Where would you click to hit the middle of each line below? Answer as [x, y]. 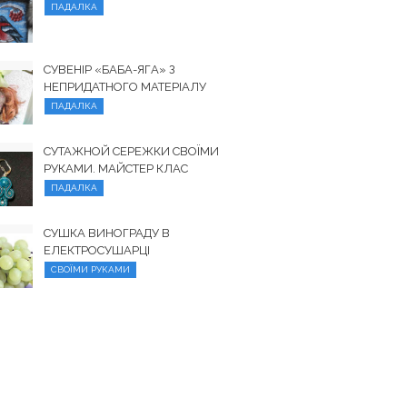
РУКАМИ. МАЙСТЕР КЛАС [116, 169]
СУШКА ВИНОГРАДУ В [107, 233]
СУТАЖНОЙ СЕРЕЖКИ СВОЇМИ [132, 151]
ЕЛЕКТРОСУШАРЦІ [97, 250]
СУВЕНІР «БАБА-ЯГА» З [110, 69]
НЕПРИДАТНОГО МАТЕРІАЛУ [125, 87]
